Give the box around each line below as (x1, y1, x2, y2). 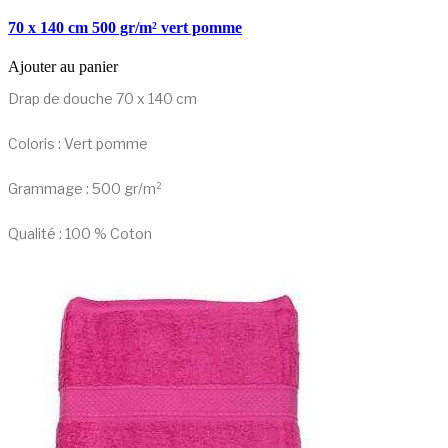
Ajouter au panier (8, 58, 118, 76)
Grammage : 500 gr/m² (8, 180, 162, 198)
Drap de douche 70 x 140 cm (8, 90, 197, 108)
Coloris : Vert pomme (8, 135, 148, 153)
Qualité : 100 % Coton (8, 225, 152, 243)
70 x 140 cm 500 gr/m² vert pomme (8, 19, 242, 37)
